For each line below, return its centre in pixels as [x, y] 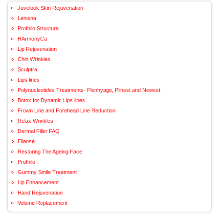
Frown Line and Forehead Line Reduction [66, 110]
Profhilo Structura [38, 28]
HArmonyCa [32, 38]
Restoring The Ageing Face [50, 151]
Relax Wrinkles [35, 120]
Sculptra [27, 69]
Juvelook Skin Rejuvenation [50, 8]
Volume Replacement [43, 203]
